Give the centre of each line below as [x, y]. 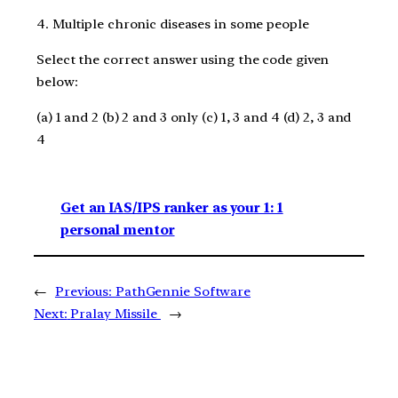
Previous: [84, 292]
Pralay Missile [115, 314]
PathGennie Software [183, 292]
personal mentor [118, 231]
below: [59, 82]
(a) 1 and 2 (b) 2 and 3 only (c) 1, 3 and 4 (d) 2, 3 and [194, 117]
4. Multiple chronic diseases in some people [175, 24]
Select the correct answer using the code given [183, 60]
